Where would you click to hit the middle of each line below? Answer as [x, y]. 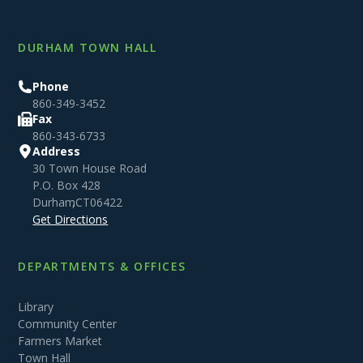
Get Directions [70, 220]
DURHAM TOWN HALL [88, 48]
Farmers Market [60, 341]
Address [57, 152]
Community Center [68, 324]
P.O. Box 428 [67, 186]
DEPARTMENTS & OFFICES [102, 267]
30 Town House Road [90, 169]
